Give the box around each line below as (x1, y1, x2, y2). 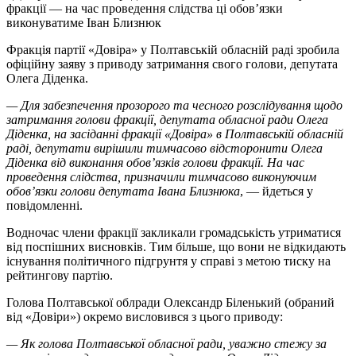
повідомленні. (6, 198, 83, 212)
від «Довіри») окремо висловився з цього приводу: (6, 309, 283, 323)
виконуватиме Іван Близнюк (6, 15, 161, 29)
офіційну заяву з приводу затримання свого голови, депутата (6, 56, 338, 71)
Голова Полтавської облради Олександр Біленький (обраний (6, 295, 335, 309)
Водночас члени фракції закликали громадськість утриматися (6, 225, 341, 239)
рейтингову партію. (6, 268, 113, 282)
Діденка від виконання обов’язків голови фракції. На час (6, 155, 304, 169)
